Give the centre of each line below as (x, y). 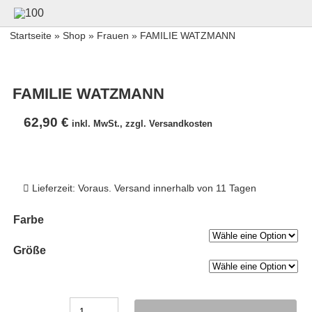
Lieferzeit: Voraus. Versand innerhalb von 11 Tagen (142, 188)
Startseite (30, 36)
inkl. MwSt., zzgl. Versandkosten (142, 124)
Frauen (112, 36)
